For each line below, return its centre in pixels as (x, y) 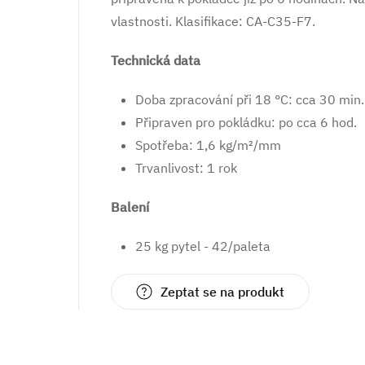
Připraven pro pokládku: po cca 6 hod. (246, 122)
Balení (130, 207)
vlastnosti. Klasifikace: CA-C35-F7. (213, 21)
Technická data (156, 60)
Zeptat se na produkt (222, 292)
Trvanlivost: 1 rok (186, 168)
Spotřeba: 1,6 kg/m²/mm (208, 145)
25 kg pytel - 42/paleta (203, 246)
